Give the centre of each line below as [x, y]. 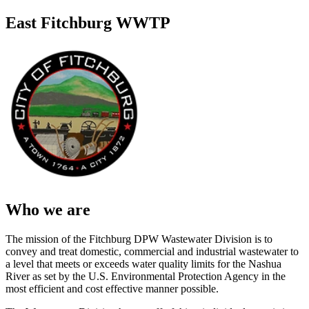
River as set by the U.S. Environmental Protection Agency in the [146, 276]
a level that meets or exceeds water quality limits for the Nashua [143, 263]
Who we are [48, 209]
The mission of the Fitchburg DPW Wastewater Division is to [139, 239]
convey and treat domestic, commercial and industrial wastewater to [152, 251]
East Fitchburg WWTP [88, 22]
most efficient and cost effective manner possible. [112, 288]
